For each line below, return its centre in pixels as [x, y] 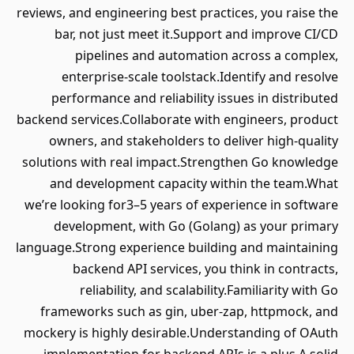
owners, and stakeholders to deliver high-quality [194, 141]
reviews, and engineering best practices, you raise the [177, 13]
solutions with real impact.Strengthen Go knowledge [180, 162]
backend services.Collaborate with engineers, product [177, 119]
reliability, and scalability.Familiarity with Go [209, 290]
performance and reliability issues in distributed [195, 98]
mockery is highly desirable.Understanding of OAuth [181, 333]
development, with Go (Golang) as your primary [196, 226]
